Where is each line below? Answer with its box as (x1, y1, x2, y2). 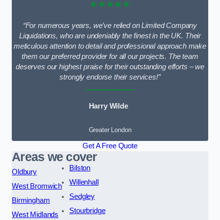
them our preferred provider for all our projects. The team (22, 52, 198, 60)
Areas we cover (12, 150, 97, 164)
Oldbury (12, 167, 37, 176)
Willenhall (69, 178, 99, 186)
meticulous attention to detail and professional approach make (13, 42, 207, 50)
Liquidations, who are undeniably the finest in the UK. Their (19, 31, 201, 40)
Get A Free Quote (82, 141, 137, 150)
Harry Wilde (88, 102, 128, 110)
